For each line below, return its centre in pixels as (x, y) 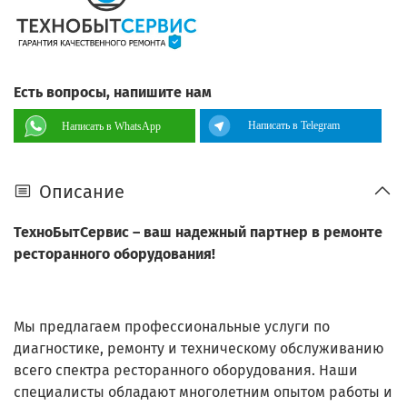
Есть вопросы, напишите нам (113, 92)
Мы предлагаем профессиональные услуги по (172, 327)
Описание (82, 191)
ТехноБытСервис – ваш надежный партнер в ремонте (198, 233)
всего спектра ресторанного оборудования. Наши (186, 371)
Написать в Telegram (294, 125)
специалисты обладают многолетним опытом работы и (203, 392)
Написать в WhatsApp (111, 126)
